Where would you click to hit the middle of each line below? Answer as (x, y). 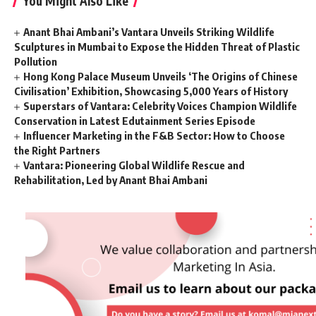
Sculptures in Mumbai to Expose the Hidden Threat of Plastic (157, 47)
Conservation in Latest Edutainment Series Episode (135, 121)
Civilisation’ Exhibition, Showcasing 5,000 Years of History (151, 91)
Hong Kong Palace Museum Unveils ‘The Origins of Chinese (161, 76)
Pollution (36, 61)
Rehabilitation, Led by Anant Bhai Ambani (111, 180)
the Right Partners (57, 150)
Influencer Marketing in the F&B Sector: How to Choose (154, 135)
